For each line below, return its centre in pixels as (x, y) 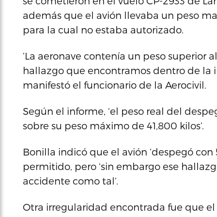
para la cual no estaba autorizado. (103, 30)
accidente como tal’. (70, 181)
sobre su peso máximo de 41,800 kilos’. (113, 125)
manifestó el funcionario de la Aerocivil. (115, 85)
